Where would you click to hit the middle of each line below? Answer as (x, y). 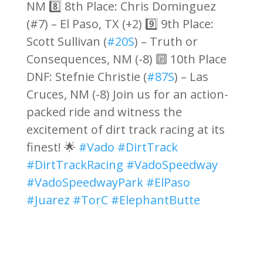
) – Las (191, 77)
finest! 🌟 (52, 147)
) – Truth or (166, 41)
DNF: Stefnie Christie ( (86, 77)
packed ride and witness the (104, 112)
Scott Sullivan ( (66, 41)
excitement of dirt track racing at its (125, 129)
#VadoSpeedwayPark (85, 182)
